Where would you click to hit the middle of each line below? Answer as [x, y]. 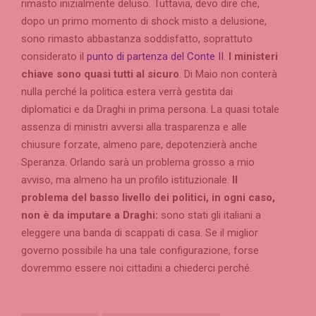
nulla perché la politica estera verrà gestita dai [127, 92]
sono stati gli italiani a [209, 215]
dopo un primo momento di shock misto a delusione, [144, 22]
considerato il [54, 57]
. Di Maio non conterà [228, 74]
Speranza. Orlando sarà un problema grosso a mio [138, 163]
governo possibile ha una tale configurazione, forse [140, 251]
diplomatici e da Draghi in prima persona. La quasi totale [150, 110]
